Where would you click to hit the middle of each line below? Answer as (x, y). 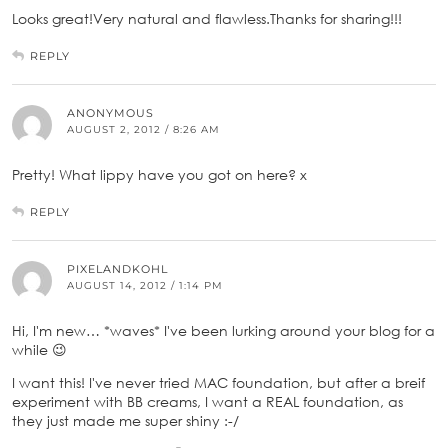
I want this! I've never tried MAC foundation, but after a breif (218, 382)
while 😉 (39, 349)
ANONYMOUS (110, 112)
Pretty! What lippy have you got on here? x (159, 174)
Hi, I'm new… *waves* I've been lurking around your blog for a (223, 330)
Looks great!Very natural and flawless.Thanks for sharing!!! (207, 18)
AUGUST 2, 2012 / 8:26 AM (143, 129)
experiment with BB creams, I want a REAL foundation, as (207, 401)
